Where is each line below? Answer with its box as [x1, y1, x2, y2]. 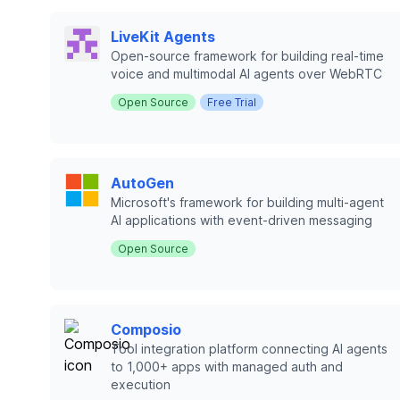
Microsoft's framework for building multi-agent [111, 195, 384, 210]
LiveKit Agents [111, 28, 215, 46]
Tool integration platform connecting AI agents [111, 341, 387, 356]
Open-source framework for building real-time [111, 48, 384, 63]
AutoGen [111, 174, 174, 192]
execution [111, 377, 171, 392]
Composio [111, 321, 181, 338]
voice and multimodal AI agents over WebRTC [111, 66, 382, 81]
